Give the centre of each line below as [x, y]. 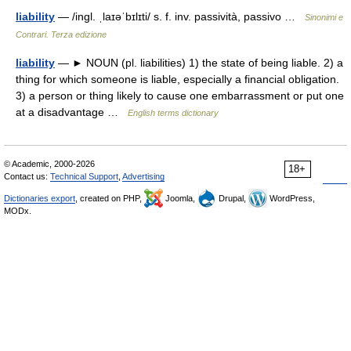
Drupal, [232, 198]
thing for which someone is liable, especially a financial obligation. [177, 79]
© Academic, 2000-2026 [49, 164]
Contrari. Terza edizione [61, 34]
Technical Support [84, 176]
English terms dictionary [173, 113]
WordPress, [291, 198]
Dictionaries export [40, 198]
